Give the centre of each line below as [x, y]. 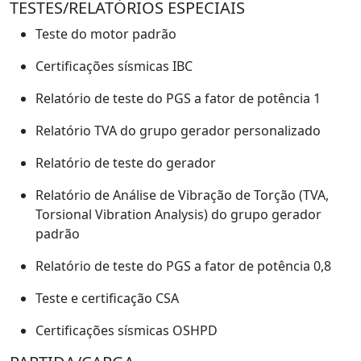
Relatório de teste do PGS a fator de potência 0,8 [183, 266]
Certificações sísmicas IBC [114, 66]
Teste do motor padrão [106, 33]
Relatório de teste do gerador [126, 162]
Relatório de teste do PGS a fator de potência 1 [178, 98]
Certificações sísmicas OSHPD [127, 330]
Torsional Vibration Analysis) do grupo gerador [178, 214]
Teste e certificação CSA [107, 298]
